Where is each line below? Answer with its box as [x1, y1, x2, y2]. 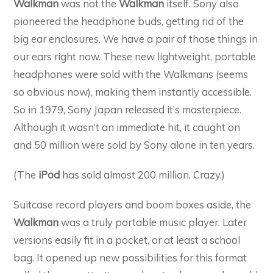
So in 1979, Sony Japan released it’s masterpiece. [13, 102, 242, 116]
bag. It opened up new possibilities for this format [13, 250, 247, 264]
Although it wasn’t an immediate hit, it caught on [13, 120, 241, 133]
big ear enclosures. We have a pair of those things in [13, 32, 258, 45]
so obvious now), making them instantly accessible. [13, 85, 252, 98]
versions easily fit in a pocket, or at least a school [13, 233, 241, 246]
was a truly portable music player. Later [61, 215, 247, 229]
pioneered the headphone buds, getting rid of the [13, 14, 244, 27]
